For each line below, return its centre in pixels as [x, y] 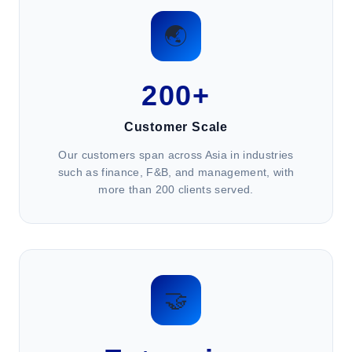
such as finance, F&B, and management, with [176, 172]
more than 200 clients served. [176, 189]
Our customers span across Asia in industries [176, 155]
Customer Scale [176, 127]
